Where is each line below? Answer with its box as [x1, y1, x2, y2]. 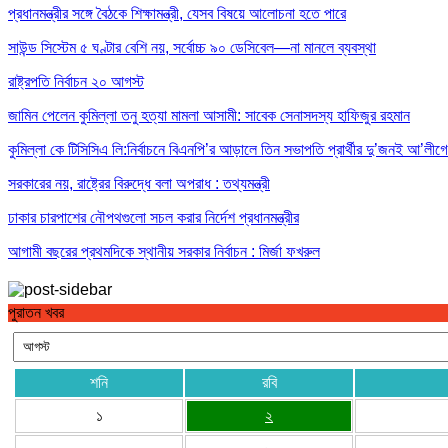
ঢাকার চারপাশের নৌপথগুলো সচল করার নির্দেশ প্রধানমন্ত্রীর [8, 208, 299, 226]
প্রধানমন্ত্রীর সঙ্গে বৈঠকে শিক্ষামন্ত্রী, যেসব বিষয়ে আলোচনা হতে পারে [8, 4, 346, 22]
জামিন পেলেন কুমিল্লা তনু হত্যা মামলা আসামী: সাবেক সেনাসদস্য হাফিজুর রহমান [8, 106, 410, 124]
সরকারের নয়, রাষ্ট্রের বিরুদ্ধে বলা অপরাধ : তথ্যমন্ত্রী [8, 174, 270, 192]
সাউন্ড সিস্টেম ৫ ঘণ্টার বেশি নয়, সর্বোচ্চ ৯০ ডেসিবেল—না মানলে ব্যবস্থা [8, 38, 376, 56]
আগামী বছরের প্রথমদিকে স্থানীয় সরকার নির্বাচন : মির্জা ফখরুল [8, 242, 320, 260]
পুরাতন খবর [8, 303, 64, 321]
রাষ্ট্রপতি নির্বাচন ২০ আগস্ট [8, 72, 144, 90]
